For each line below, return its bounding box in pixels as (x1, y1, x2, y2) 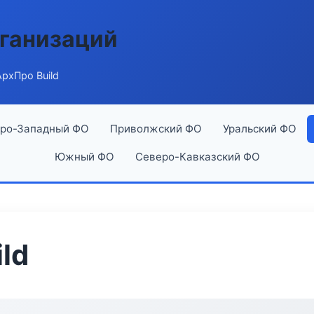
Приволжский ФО (109, 122, 202, 135)
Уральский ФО (222, 122, 296, 135)
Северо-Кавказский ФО (135, 150, 260, 163)
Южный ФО (54, 150, 114, 163)
